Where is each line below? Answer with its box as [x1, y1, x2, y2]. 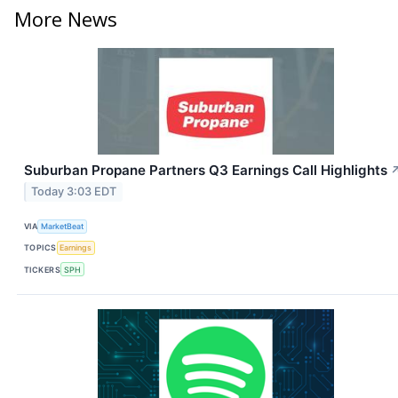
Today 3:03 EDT [31, 185, 117, 199]
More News [14, 4, 117, 32]
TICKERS [24, 264, 61, 275]
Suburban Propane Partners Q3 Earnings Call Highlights [24, 161, 387, 179]
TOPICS [24, 243, 57, 253]
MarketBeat [41, 221, 84, 232]
